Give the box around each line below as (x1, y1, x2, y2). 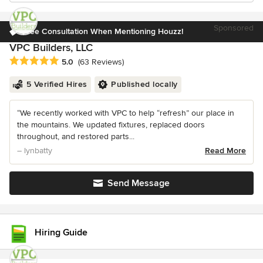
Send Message (107, 177, 170, 190)
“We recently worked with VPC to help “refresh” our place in (17, 108, 234, 119)
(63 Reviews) (78, 57, 124, 68)
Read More (205, 146, 246, 156)
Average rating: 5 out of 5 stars (9, 55, 134, 68)
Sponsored (214, 23, 254, 33)
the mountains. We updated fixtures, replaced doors (17, 120, 205, 130)
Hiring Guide (35, 227, 87, 238)
